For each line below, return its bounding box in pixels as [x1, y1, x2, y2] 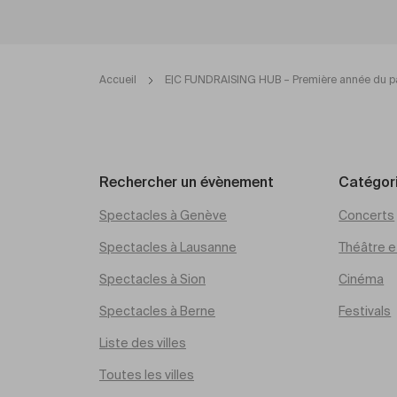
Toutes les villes [99, 370, 194, 382]
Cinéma [339, 274, 385, 286]
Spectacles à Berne [99, 306, 215, 318]
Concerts [339, 210, 395, 222]
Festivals [339, 306, 392, 318]
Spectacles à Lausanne [99, 242, 237, 254]
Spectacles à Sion [99, 274, 206, 286]
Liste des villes [99, 338, 186, 350]
